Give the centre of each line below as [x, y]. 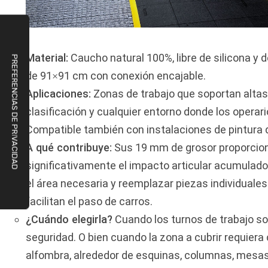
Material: [47, 58]
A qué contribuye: [69, 148]
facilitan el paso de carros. [89, 202]
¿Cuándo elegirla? [69, 220]
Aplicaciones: [59, 94]
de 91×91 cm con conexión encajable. [116, 76]
